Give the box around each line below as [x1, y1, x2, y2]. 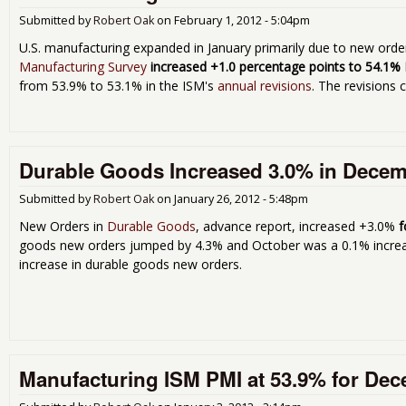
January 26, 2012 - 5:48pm [174, 191, 308, 208]
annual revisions [217, 76, 312, 94]
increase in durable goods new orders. [19, 256, 242, 274]
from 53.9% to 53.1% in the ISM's [19, 76, 217, 94]
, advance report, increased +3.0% [196, 217, 399, 236]
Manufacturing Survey [19, 57, 147, 75]
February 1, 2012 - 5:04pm [174, 12, 310, 28]
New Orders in [19, 217, 107, 236]
